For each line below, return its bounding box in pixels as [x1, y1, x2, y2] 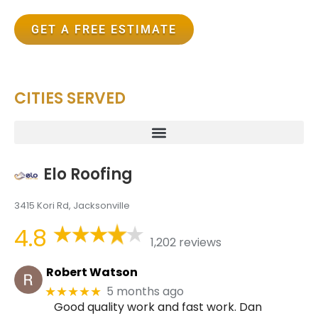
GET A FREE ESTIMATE [31, 23, 177, 36]
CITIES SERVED [14, 87, 126, 109]
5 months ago [106, 283, 185, 300]
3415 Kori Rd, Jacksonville [14, 198, 130, 212]
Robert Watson [45, 264, 138, 281]
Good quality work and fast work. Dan [54, 298, 262, 315]
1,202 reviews [150, 234, 221, 251]
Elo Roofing [43, 163, 133, 185]
